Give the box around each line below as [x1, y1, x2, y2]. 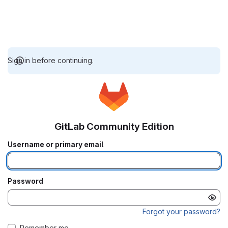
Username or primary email [8, 140, 103, 149]
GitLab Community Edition [54, 121, 174, 132]
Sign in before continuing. [8, 56, 94, 65]
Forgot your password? [142, 207, 220, 216]
